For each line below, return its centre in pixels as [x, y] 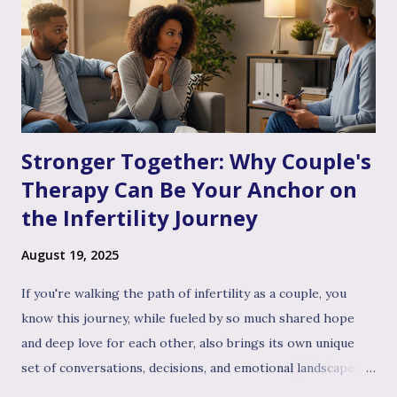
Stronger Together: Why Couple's [196, 160]
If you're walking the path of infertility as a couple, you [184, 293]
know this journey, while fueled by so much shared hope [188, 318]
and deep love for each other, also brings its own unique [188, 343]
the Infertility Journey [140, 217]
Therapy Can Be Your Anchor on [189, 189]
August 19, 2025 [70, 254]
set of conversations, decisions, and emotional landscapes [191, 367]
